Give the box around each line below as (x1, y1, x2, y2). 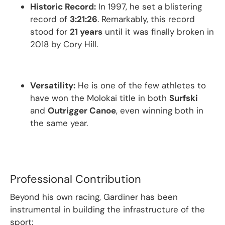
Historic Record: (30, 1, 96, 12)
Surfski (169, 92, 198, 103)
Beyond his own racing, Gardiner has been (10, 191, 178, 202)
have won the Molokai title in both (30, 92, 169, 103)
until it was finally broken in (102, 26, 214, 37)
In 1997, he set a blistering (96, 1, 202, 12)
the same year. (30, 118, 88, 129)
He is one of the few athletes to (75, 80, 206, 91)
